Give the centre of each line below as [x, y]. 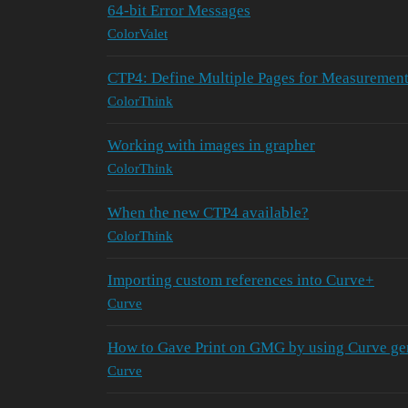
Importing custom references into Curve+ [241, 280]
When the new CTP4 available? [208, 212]
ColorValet [138, 34]
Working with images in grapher [211, 145]
